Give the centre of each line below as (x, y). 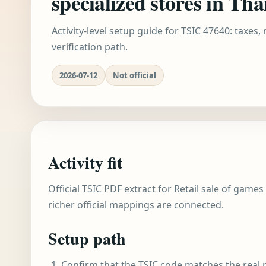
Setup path (87, 238)
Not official (134, 75)
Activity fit (85, 162)
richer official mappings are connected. (136, 205)
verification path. (90, 47)
